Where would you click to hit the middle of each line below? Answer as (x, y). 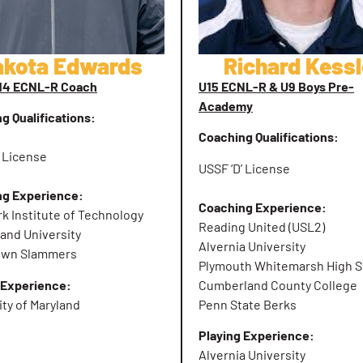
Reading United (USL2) (262, 226)
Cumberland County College (278, 284)
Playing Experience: (258, 335)
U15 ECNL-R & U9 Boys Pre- (276, 86)
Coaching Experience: (263, 207)
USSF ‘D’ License (244, 168)
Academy (226, 106)
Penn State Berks (249, 304)
